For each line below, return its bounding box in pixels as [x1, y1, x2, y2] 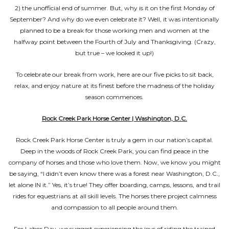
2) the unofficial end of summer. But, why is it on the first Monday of [14, 4, 215, 12]
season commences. [85, 93, 144, 101]
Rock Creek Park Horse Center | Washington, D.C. [42, 114, 187, 122]
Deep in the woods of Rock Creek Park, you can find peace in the [20, 147, 209, 155]
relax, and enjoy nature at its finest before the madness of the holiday [14, 82, 215, 89]
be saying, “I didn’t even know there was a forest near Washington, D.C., [9, 170, 220, 177]
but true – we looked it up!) [75, 49, 154, 57]
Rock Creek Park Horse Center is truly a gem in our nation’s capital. [16, 136, 213, 144]
